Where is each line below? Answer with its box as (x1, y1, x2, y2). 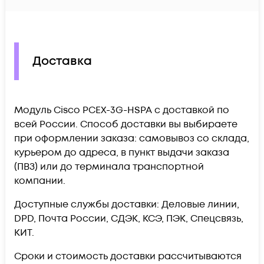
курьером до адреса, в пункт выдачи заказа (14, 146, 229, 159)
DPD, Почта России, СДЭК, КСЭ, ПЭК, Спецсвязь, (14, 212, 243, 225)
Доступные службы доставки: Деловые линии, (14, 197, 239, 211)
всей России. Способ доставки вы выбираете (14, 117, 237, 131)
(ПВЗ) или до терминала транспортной (14, 160, 204, 173)
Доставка (32, 53, 92, 70)
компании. (14, 174, 65, 187)
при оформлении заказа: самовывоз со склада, (14, 131, 249, 145)
